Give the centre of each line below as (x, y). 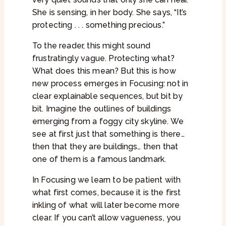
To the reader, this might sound (91, 46)
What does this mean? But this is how (104, 71)
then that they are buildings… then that (105, 147)
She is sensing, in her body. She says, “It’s (110, 13)
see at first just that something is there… (108, 134)
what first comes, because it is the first (107, 193)
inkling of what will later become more (106, 205)
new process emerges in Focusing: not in (110, 84)
